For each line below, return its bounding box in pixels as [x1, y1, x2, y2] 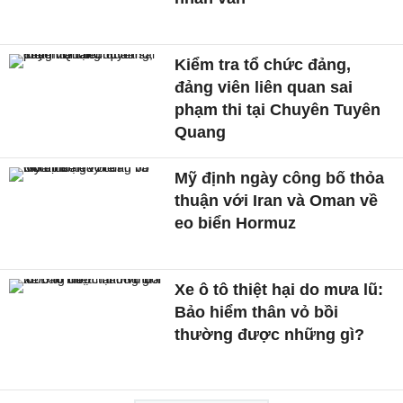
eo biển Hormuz [175, 214, 297, 233]
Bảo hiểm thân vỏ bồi [175, 302, 339, 321]
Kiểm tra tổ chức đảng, [175, 56, 352, 75]
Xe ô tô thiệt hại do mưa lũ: [175, 280, 384, 299]
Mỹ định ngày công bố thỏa [175, 169, 385, 188]
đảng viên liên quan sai [175, 78, 354, 97]
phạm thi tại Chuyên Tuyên [175, 101, 381, 120]
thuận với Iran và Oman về [175, 192, 379, 210]
